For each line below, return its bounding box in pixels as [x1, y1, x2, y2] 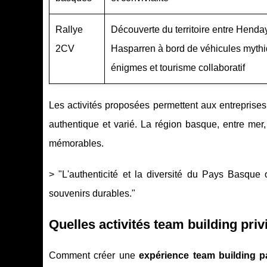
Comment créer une [49, 250, 139, 261]
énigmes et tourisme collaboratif [111, 63, 245, 73]
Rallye [55, 24, 83, 35]
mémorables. [49, 138, 104, 149]
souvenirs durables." [49, 188, 135, 199]
